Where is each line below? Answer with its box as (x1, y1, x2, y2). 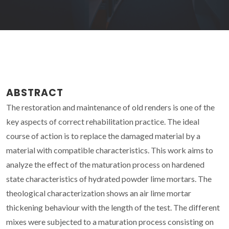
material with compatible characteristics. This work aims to (6, 145, 213, 155)
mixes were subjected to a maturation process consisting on (6, 216, 214, 226)
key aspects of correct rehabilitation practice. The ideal (6, 116, 199, 126)
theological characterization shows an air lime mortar (6, 188, 191, 198)
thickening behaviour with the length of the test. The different (6, 202, 220, 212)
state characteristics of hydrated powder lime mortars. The (6, 173, 212, 184)
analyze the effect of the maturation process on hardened (6, 159, 204, 169)
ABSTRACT (6, 85, 63, 100)
